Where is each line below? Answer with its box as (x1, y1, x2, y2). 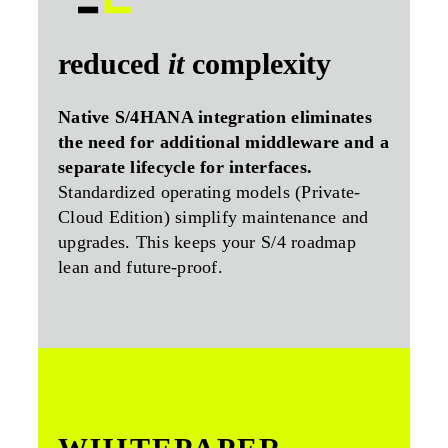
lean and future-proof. (58, 257, 223, 278)
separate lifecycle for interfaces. (58, 157, 313, 178)
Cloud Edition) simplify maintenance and (58, 207, 369, 228)
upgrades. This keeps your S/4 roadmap (58, 232, 356, 253)
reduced (58, 47, 168, 81)
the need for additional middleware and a (58, 132, 389, 153)
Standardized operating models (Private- (58, 182, 361, 203)
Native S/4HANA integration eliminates (58, 107, 372, 128)
